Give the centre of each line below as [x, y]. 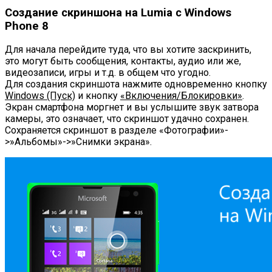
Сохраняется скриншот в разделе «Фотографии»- [117, 131]
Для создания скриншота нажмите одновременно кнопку [136, 84]
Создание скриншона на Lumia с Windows [118, 12]
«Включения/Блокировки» [181, 96]
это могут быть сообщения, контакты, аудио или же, [123, 61]
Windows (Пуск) [40, 96]
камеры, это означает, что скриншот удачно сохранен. [127, 119]
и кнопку [98, 96]
